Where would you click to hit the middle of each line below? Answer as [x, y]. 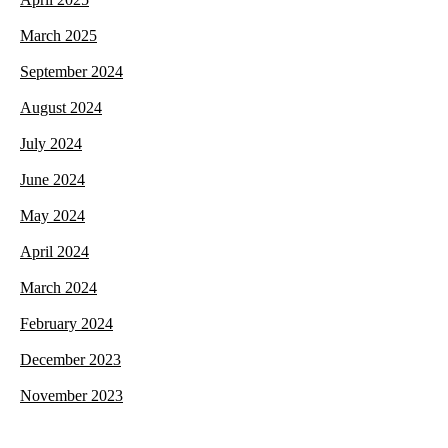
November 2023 [71, 396]
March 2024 [58, 288]
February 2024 [66, 324]
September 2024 [71, 72]
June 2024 [52, 180]
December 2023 [70, 360]
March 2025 [58, 36]
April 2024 [54, 252]
